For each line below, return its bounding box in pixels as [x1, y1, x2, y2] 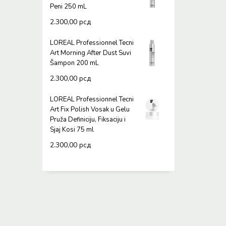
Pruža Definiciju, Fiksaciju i [49, 115, 126, 124]
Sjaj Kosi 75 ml [49, 125, 94, 134]
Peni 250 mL [49, 2, 87, 11]
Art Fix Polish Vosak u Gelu [49, 105, 130, 114]
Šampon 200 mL [49, 59, 99, 68]
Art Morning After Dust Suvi [49, 48, 131, 58]
